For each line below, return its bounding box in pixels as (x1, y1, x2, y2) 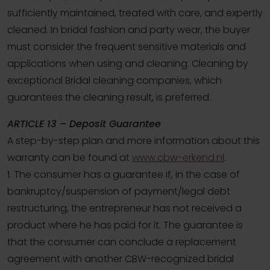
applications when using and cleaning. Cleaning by (7, 57, 248, 71)
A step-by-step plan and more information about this (7, 134, 260, 148)
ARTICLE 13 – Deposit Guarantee (7, 117, 161, 131)
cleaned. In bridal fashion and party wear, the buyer (7, 23, 250, 37)
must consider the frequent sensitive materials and (7, 40, 246, 54)
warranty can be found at (7, 151, 132, 165)
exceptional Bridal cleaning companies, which (7, 74, 222, 88)
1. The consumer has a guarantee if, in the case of (7, 168, 240, 182)
